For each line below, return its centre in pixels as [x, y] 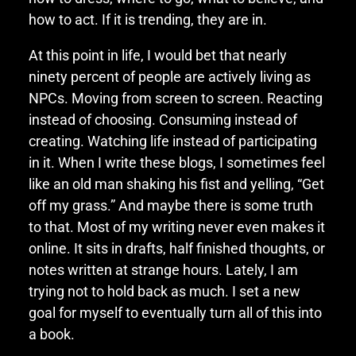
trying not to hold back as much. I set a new [164, 291]
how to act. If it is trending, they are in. [147, 19]
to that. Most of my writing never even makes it [176, 226]
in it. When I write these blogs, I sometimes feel [176, 162]
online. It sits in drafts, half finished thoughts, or [176, 248]
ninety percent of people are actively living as [169, 76]
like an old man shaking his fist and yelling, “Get [176, 184]
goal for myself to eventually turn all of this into [175, 312]
